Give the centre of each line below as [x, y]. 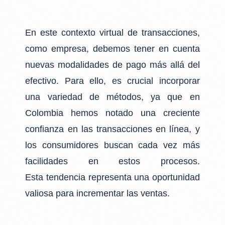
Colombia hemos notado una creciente [113, 113]
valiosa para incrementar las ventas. [98, 194]
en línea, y [178, 129]
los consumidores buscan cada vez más [113, 145]
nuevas [42, 65]
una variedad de [66, 97]
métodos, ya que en [153, 97]
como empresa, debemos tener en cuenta [113, 49]
